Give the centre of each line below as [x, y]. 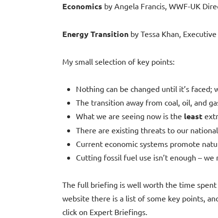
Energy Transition [96, 34]
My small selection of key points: [118, 62]
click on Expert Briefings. [105, 212]
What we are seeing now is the [130, 116]
